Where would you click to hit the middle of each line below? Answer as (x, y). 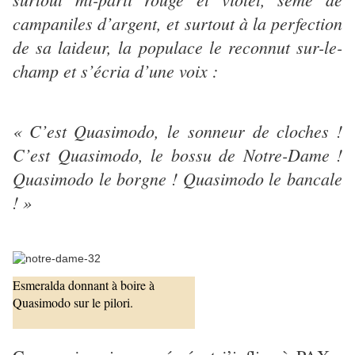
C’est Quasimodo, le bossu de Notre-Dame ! (177, 155)
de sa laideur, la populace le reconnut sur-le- (177, 47)
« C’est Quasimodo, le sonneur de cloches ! (177, 131)
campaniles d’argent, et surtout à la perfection (177, 23)
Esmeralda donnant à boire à (84, 284)
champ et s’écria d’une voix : (115, 71)
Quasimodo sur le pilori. (73, 302)
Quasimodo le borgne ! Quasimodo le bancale (177, 178)
